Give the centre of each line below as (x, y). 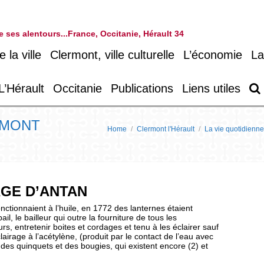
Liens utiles (211, 88)
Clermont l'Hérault (166, 129)
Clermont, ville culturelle (112, 55)
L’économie (213, 55)
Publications (142, 88)
